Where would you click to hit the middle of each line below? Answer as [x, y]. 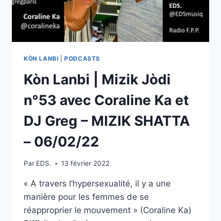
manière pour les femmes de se [86, 197]
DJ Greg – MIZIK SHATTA [107, 121]
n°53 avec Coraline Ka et [106, 100]
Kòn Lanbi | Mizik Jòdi [97, 79]
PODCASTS [82, 58]
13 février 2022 [86, 164]
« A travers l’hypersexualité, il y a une [97, 184]
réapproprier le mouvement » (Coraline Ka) [108, 210]
